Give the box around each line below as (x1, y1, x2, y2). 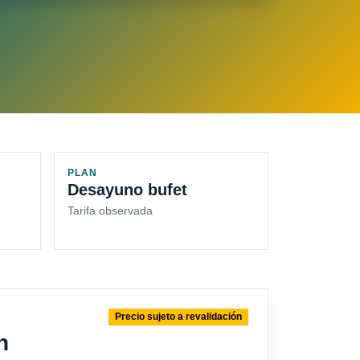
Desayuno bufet (67, 181, 187, 199)
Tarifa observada (67, 204, 153, 218)
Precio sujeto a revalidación (115, 311, 243, 323)
